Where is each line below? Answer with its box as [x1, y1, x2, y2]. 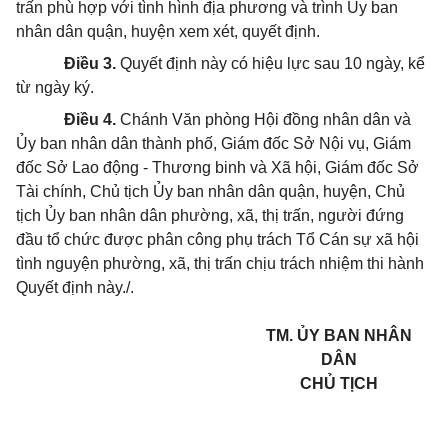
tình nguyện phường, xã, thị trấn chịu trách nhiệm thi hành [16, 255, 424, 272]
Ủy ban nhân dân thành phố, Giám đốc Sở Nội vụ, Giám [16, 135, 411, 152]
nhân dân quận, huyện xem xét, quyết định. [16, 23, 320, 40]
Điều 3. [64, 55, 116, 72]
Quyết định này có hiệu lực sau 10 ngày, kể [116, 55, 425, 72]
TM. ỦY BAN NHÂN [266, 327, 412, 344]
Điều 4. [64, 111, 116, 128]
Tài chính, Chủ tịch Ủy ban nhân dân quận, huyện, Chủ [16, 183, 405, 200]
